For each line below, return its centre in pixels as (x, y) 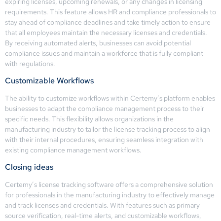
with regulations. (30, 63)
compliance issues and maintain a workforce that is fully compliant (104, 53)
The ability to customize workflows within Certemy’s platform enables (110, 98)
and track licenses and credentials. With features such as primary (102, 205)
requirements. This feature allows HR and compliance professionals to (110, 12)
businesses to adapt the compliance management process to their (105, 108)
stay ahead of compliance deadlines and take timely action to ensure (108, 22)
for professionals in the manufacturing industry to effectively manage (110, 195)
